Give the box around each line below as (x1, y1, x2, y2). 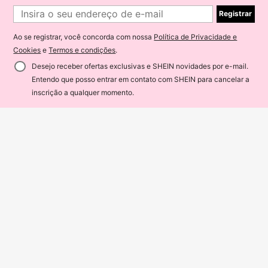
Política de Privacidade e (154, 32, 237, 42)
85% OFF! (69, 86, 111, 97)
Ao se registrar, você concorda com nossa (13, 32, 154, 42)
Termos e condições (48, 45, 116, 55)
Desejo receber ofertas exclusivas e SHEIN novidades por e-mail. (31, 61, 248, 71)
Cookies (13, 45, 41, 55)
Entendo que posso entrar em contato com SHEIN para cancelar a (31, 74, 249, 84)
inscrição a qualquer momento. (31, 87, 134, 97)
